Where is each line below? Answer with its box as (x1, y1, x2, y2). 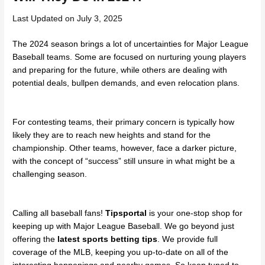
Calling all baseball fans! (12, 209, 106, 218)
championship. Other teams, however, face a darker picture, (12, 144, 237, 153)
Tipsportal (105, 209, 150, 218)
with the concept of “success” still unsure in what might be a (12, 157, 235, 166)
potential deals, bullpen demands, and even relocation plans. (12, 78, 240, 88)
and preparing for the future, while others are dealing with (12, 65, 228, 75)
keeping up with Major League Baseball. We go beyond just (12, 222, 235, 231)
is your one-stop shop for (149, 209, 243, 218)
